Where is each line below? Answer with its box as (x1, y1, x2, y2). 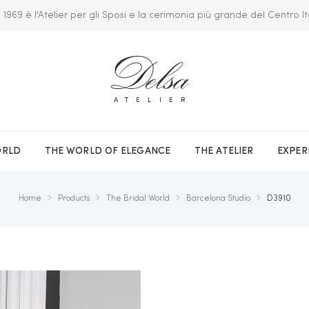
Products (57, 195, 90, 203)
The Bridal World (106, 195, 170, 203)
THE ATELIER (195, 146, 254, 156)
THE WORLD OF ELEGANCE (44, 146, 170, 156)
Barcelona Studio (186, 195, 250, 203)
